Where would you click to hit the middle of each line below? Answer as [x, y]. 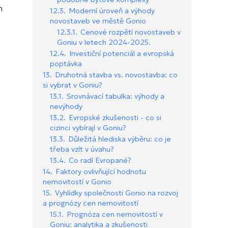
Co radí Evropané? [100, 161]
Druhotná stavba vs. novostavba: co [116, 75]
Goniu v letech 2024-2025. [104, 42]
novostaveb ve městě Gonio [98, 21]
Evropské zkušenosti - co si [115, 118]
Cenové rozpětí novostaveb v [131, 32]
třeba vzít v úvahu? [82, 149]
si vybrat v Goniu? [73, 85]
